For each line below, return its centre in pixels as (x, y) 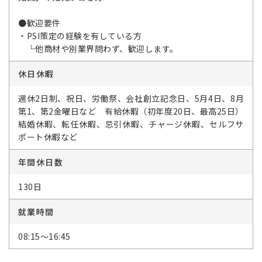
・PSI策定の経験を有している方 (80, 36)
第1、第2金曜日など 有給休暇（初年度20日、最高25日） (131, 111)
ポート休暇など (48, 137)
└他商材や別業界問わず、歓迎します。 (98, 49)
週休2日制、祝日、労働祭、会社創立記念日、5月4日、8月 (131, 98)
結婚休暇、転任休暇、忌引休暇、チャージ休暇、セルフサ (131, 124)
